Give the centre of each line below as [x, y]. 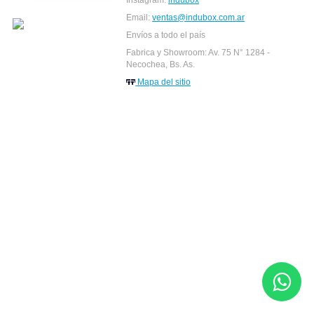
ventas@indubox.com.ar [198, 17]
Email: [139, 17]
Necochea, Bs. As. [161, 64]
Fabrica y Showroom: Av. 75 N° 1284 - [198, 52]
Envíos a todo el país [166, 35]
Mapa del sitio [163, 82]
